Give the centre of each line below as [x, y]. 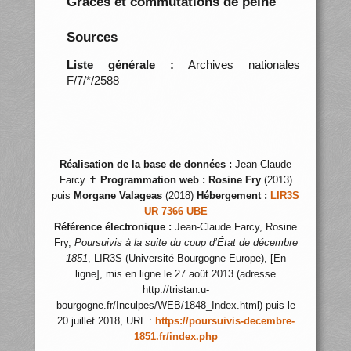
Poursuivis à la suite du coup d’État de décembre [186, 243]
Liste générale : [120, 64]
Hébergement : [232, 196]
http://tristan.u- [175, 290]
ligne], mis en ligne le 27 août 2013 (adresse [175, 274]
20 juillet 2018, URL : [106, 321]
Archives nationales [237, 64]
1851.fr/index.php [175, 337]
